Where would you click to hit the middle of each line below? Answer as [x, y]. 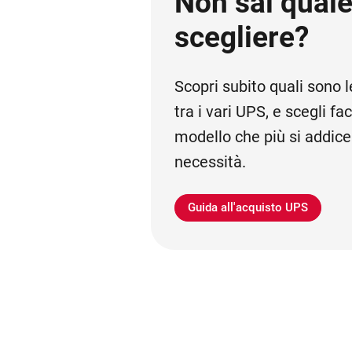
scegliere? [242, 37]
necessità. [211, 161]
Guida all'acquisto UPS [248, 208]
